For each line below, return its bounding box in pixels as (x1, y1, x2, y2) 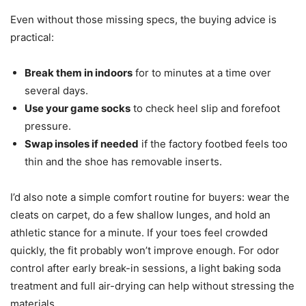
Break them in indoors (25, 66, 133, 80)
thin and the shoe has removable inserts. (25, 155, 222, 169)
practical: (10, 31, 54, 44)
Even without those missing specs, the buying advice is (10, 13, 277, 27)
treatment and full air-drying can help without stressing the (10, 279, 294, 293)
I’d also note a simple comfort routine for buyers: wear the (10, 191, 290, 204)
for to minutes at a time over (133, 66, 271, 80)
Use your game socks (25, 102, 130, 115)
